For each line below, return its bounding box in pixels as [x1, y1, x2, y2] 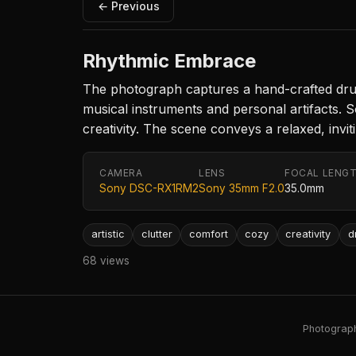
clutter [141, 228, 172, 241]
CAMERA [99, 167, 143, 180]
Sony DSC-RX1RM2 [99, 182, 199, 195]
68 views [83, 253, 130, 267]
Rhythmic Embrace [83, 49, 256, 73]
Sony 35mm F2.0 [199, 182, 284, 195]
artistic [91, 228, 125, 241]
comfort [188, 228, 228, 241]
